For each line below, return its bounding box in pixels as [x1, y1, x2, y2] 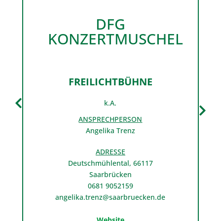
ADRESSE [95, 147, 125, 156]
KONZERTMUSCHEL [47, 29, 183, 49]
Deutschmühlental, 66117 [68, 158, 153, 168]
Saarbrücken [89, 170, 132, 179]
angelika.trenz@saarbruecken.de [55, 192, 166, 202]
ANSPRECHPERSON [78, 114, 143, 124]
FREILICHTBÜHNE [68, 75, 152, 88]
